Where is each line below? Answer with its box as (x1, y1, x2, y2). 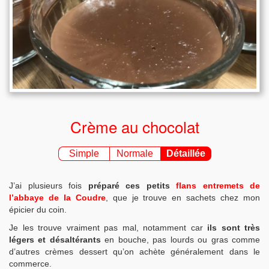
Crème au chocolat (70, 115, 199, 138)
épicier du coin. (9, 205, 67, 215)
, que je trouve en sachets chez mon (105, 193, 261, 203)
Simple (68, 148, 99, 159)
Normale (116, 148, 153, 159)
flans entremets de (176, 181, 260, 191)
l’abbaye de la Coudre (9, 193, 106, 203)
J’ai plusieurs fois (9, 181, 88, 191)
